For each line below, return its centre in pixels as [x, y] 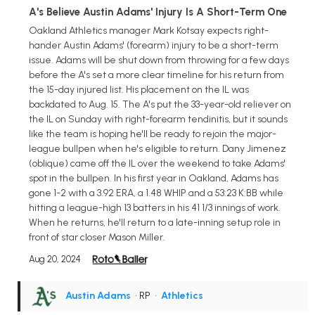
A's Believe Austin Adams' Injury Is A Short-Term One [158, 12]
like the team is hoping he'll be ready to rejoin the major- [153, 134]
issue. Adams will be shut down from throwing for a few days [159, 60]
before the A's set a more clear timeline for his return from [156, 75]
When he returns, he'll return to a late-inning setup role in [155, 223]
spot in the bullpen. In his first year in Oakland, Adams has [154, 179]
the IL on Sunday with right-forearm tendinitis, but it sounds [158, 120]
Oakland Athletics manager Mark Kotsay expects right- [149, 31]
